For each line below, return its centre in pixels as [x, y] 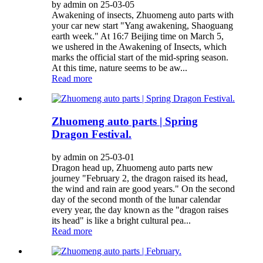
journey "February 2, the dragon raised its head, [140, 178]
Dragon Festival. [92, 134]
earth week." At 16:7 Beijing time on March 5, [138, 36]
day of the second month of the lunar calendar [136, 199]
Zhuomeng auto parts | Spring [125, 121]
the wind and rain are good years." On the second [143, 188]
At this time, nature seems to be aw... [119, 68]
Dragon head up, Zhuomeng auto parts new [132, 167]
